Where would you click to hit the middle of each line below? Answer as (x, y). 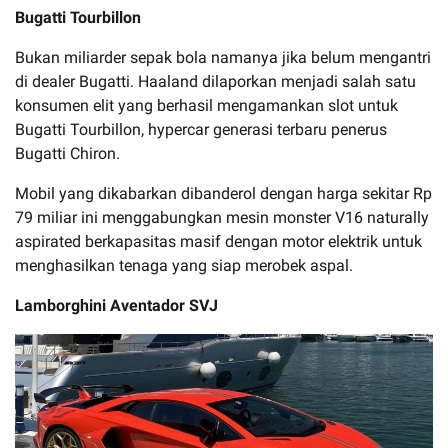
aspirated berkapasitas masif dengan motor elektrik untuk (218, 241)
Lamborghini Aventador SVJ (116, 305)
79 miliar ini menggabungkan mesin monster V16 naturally (222, 217)
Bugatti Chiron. (67, 153)
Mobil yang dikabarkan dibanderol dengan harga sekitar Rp (223, 193)
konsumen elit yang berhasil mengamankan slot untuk (206, 105)
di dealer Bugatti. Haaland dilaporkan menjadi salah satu (215, 81)
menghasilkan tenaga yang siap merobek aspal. (184, 265)
